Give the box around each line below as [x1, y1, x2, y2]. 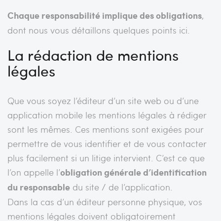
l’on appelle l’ [7, 165, 60, 178]
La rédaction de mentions [7, 44, 179, 65]
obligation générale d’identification [60, 165, 207, 179]
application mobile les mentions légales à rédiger [7, 108, 207, 121]
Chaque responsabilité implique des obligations [7, 8, 202, 22]
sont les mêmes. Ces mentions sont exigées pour [7, 122, 204, 135]
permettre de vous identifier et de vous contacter [7, 137, 207, 149]
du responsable [7, 180, 70, 193]
